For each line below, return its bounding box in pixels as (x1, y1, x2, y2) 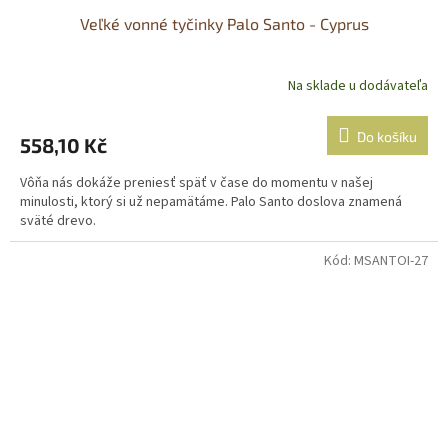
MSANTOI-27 (354, 250, 428, 271)
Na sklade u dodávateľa (288, 76, 428, 96)
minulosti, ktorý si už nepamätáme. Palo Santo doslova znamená (20, 191, 402, 212)
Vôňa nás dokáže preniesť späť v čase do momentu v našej (20, 172, 373, 193)
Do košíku (357, 127, 417, 145)
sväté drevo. (20, 210, 96, 231)
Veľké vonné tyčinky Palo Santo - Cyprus (79, 13, 369, 33)
